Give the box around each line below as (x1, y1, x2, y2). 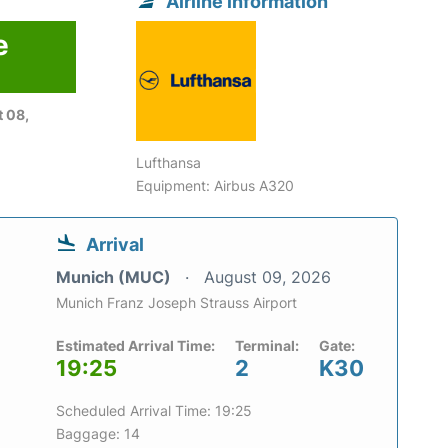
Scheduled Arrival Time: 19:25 (56, 402, 252, 420)
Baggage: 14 (56, 425, 140, 443)
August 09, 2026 (204, 267, 331, 288)
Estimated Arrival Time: (56, 337, 215, 355)
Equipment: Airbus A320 (136, 177, 295, 195)
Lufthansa (136, 154, 202, 172)
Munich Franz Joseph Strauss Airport (56, 294, 297, 312)
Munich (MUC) (56, 267, 175, 288)
